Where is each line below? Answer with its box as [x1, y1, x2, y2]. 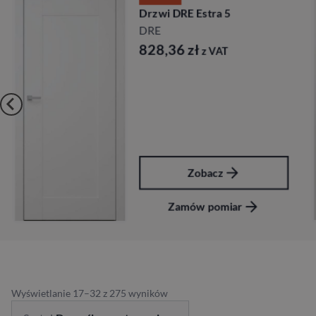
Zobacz [186, 165, 223, 179]
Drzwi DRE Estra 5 [138, 6, 230, 20]
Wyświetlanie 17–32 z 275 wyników [11, 286, 168, 299]
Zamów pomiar [167, 199, 242, 213]
